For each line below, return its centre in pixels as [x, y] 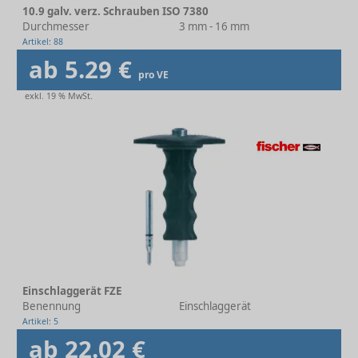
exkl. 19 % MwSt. [59, 96]
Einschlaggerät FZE [72, 291]
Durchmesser [56, 26]
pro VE [153, 75]
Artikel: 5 [40, 321]
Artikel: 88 [43, 42]
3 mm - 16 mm [214, 26]
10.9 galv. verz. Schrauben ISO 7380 [115, 11]
